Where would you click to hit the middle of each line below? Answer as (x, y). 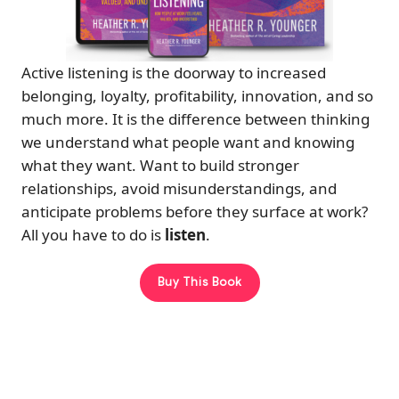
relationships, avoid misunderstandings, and (179, 189)
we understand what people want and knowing (188, 142)
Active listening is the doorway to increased (174, 73)
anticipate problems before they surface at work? (195, 212)
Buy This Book (199, 281)
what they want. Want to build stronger (160, 166)
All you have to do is (93, 235)
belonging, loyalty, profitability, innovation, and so (197, 96)
